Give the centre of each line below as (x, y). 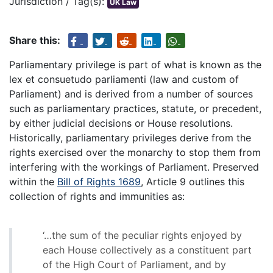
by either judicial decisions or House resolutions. (121, 123)
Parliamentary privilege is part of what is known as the (135, 65)
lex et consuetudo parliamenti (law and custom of (124, 80)
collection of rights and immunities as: (97, 197)
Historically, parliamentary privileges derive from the (130, 138)
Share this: (35, 41)
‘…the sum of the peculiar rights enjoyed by (142, 236)
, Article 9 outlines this (193, 182)
